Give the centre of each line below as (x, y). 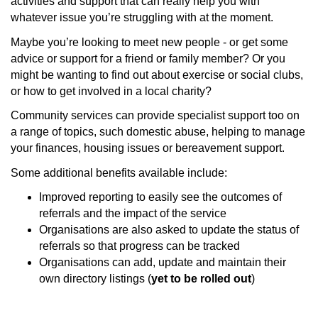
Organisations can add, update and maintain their (163, 263)
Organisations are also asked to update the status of (169, 230)
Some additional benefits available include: (119, 172)
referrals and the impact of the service (133, 214)
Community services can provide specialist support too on (155, 116)
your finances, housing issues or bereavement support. (148, 148)
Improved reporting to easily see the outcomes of (160, 197)
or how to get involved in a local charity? (111, 91)
